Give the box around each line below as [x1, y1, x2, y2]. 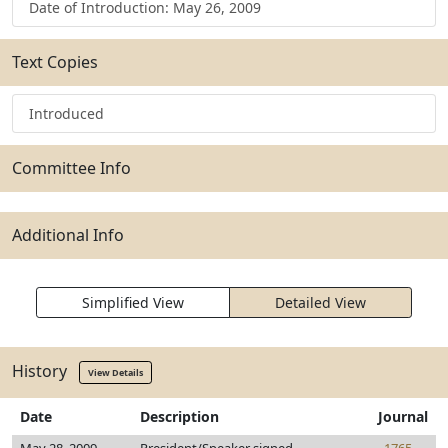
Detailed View [275, 293, 366, 312]
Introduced [29, 104, 104, 123]
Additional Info [12, 224, 124, 246]
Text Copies [12, 51, 98, 73]
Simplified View [82, 293, 184, 312]
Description [140, 407, 219, 426]
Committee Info [12, 157, 131, 179]
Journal [378, 407, 428, 426]
